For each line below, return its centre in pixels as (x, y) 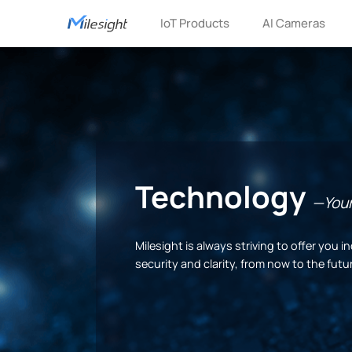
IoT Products (195, 23)
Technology (224, 197)
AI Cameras (294, 23)
